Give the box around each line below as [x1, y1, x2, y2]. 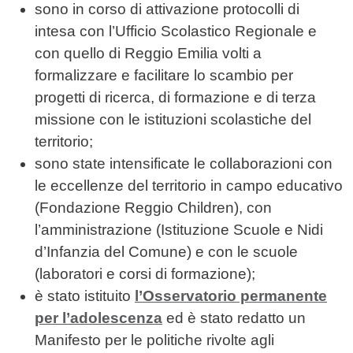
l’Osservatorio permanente [135, 288, 327, 305]
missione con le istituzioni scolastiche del [35, 111, 311, 128]
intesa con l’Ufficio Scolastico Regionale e [35, 23, 317, 40]
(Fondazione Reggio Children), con [35, 199, 272, 217]
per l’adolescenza [35, 310, 162, 327]
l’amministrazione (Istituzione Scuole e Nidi [35, 221, 323, 239]
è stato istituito [35, 288, 135, 305]
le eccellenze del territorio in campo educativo [35, 177, 343, 195]
